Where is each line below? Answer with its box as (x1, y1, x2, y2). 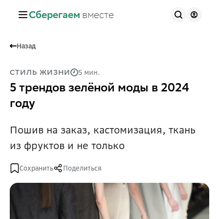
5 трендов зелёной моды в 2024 (10, 83, 189, 95)
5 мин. (78, 68, 100, 77)
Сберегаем (29, 11, 80, 22)
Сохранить (20, 164, 53, 172)
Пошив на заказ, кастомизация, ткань (10, 124, 196, 136)
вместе (82, 11, 114, 22)
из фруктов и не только (10, 139, 125, 152)
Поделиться (63, 164, 102, 172)
